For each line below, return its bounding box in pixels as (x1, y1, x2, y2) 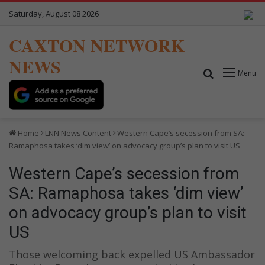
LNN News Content (45, 127, 111, 138)
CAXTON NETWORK (9, 32, 185, 58)
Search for (214, 66, 260, 79)
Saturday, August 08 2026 (9, 8, 99, 19)
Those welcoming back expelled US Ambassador (9, 247, 255, 261)
